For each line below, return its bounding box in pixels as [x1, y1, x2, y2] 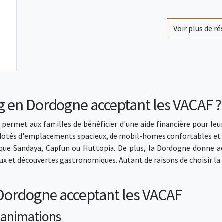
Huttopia [83, 143, 114, 153]
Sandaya [13, 143, 41, 153]
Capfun [45, 143, 70, 153]
